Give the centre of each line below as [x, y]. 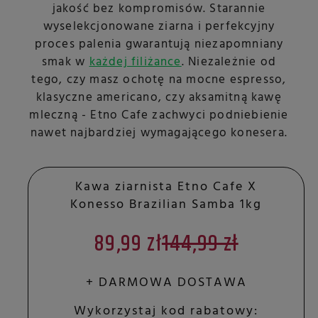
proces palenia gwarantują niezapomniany [159, 45]
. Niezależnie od [229, 62]
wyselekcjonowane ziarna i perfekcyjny [159, 27]
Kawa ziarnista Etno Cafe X [166, 187]
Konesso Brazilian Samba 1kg [166, 205]
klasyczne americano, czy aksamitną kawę [159, 98]
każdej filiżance [135, 62]
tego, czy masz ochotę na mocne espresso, [159, 80]
